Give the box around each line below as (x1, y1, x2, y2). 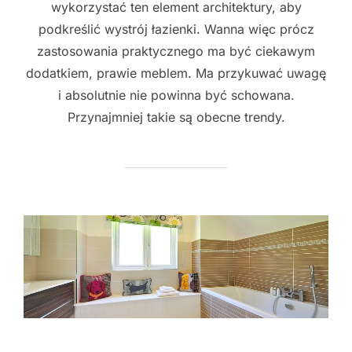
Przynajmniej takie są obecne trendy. (67, 109, 285, 126)
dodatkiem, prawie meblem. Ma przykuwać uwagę (26, 65, 326, 82)
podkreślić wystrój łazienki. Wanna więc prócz (38, 21, 314, 38)
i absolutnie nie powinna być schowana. (57, 87, 295, 104)
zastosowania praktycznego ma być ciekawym (37, 43, 315, 60)
